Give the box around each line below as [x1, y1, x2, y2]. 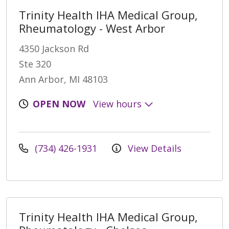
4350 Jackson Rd [19, 42, 89, 55]
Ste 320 [19, 58, 51, 71]
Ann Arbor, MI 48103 [19, 73, 108, 86]
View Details [125, 142, 181, 155]
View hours [93, 98, 144, 110]
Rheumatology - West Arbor [19, 20, 165, 36]
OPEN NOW [33, 98, 85, 110]
